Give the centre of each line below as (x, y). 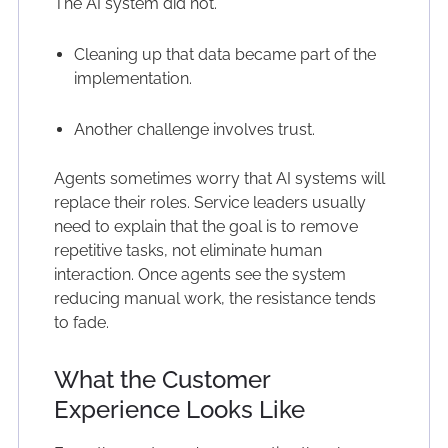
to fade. (81, 323)
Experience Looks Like (179, 410)
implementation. (132, 79)
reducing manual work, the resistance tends (214, 299)
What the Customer (161, 380)
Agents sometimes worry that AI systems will (219, 179)
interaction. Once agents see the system (199, 275)
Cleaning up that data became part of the (224, 55)
